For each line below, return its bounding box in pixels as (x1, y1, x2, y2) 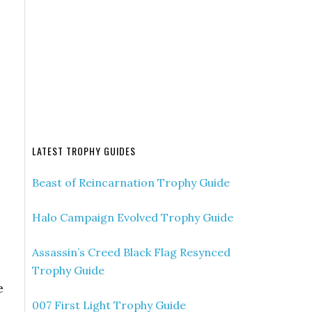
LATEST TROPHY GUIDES (32, 143, 136, 158)
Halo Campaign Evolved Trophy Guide (32, 210, 233, 224)
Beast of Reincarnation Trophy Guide (32, 175, 230, 189)
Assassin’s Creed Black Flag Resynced (32, 245, 231, 259)
